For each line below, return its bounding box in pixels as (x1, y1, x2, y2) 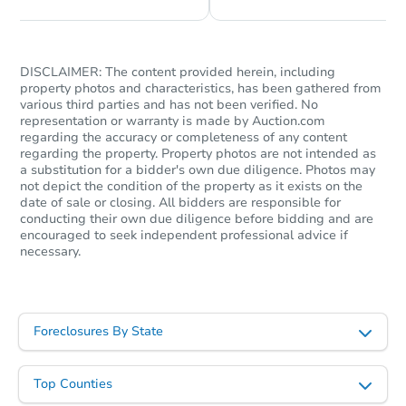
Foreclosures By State (34, 323, 163, 341)
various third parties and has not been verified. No (20, 96, 318, 114)
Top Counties (34, 375, 112, 393)
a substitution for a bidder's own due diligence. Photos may (20, 161, 375, 179)
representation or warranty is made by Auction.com (20, 112, 325, 130)
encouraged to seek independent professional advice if (20, 227, 348, 245)
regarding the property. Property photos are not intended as (20, 145, 376, 163)
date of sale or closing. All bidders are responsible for (20, 194, 341, 212)
